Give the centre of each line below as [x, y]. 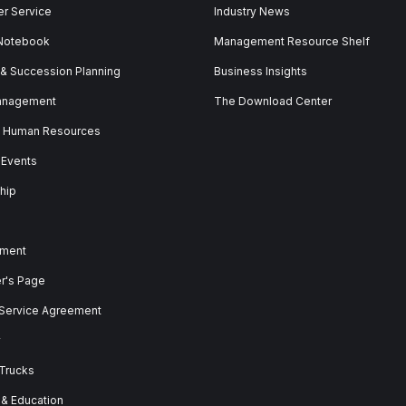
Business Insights [261, 72]
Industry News [252, 12]
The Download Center [273, 101]
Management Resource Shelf [292, 42]
